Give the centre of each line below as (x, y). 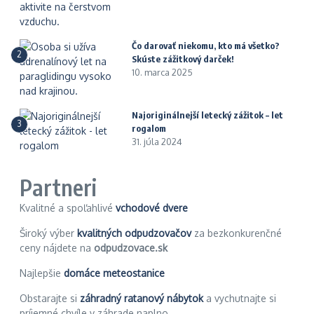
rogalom (149, 128)
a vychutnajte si (240, 298)
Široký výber (48, 233)
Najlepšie (42, 273)
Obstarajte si (50, 298)
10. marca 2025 (162, 72)
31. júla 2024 (157, 142)
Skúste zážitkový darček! (183, 59)
